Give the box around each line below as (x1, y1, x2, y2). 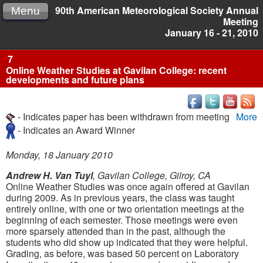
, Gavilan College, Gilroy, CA (93, 168, 211, 183)
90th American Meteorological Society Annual (55, 4, 258, 17)
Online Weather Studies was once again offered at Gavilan (6, 180, 249, 194)
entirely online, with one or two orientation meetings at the (6, 202, 244, 216)
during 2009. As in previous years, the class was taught (6, 191, 234, 205)
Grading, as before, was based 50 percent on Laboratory (6, 247, 239, 261)
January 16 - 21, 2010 (165, 26, 258, 39)
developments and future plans (6, 73, 144, 87)
